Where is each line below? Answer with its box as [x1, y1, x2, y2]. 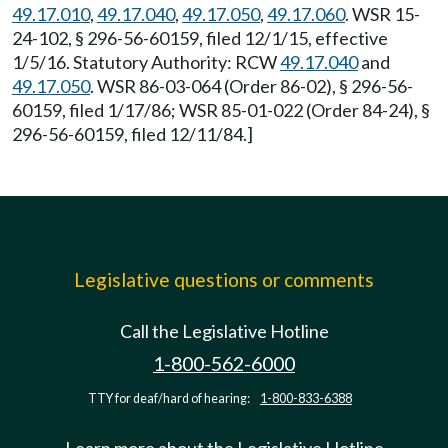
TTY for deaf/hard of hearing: [88, 391, 252, 406]
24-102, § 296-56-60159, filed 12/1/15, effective [12, 27, 388, 49]
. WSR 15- [345, 3, 420, 25]
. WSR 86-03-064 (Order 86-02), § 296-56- [90, 75, 413, 97]
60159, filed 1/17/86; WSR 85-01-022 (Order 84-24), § [12, 99, 430, 121]
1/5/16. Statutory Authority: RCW [12, 51, 280, 73]
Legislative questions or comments [74, 268, 374, 291]
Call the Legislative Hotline [119, 320, 329, 342]
